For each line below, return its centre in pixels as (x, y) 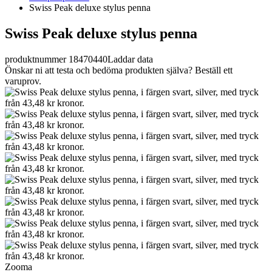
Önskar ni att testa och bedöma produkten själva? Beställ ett (119, 70)
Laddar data (130, 59)
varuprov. (23, 81)
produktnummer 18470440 (56, 59)
